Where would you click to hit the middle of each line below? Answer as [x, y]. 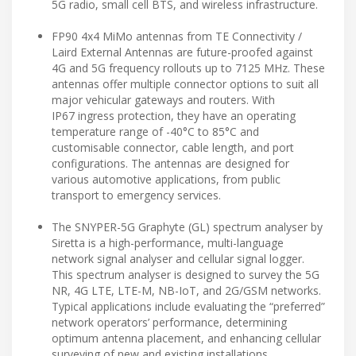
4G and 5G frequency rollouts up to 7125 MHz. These [188, 68]
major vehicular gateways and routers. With [163, 100]
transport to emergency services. [136, 195]
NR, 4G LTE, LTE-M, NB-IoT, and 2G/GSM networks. [186, 291]
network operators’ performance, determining [169, 323]
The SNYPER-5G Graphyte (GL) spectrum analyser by [187, 227]
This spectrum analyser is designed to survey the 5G [186, 275]
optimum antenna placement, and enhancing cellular [186, 339]
